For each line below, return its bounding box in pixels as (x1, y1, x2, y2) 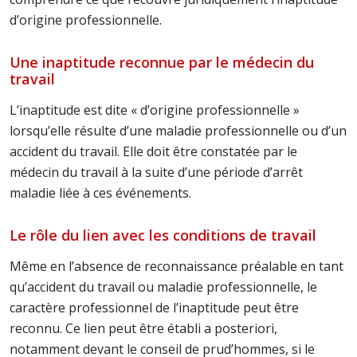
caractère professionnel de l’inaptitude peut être (10, 299, 299, 316)
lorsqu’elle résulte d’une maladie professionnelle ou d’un (10, 122, 347, 139)
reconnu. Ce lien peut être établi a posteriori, (10, 320, 277, 337)
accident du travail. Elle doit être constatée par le (10, 143, 297, 160)
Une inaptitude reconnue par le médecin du (10, 53, 314, 72)
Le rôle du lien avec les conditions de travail (10, 226, 316, 245)
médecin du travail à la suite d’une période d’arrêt (10, 163, 303, 181)
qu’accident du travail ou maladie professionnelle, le (10, 278, 317, 296)
